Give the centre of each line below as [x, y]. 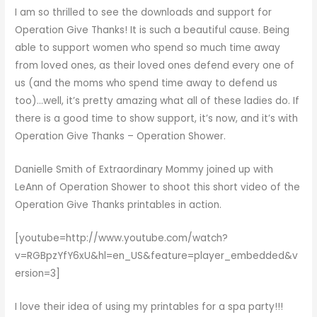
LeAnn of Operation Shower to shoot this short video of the [158, 187]
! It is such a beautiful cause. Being [207, 30]
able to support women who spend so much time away [148, 48]
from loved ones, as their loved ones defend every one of [155, 66]
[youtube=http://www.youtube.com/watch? [122, 238]
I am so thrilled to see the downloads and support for [144, 13]
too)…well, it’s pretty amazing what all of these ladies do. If [157, 101]
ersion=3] [38, 273]
